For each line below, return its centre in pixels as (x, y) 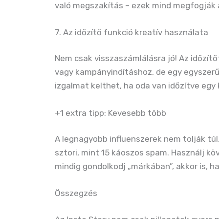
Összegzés (76, 193)
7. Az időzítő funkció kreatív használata (131, 32)
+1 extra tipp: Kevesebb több (110, 113)
